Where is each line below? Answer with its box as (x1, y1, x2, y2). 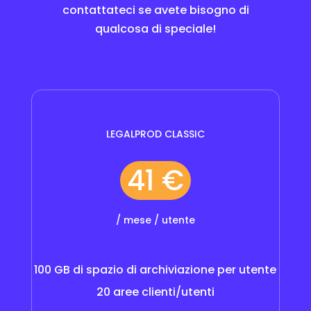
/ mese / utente (115, 212, 195, 227)
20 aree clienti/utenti (96, 283, 215, 300)
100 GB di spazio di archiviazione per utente (34, 261, 277, 278)
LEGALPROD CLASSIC (106, 126, 205, 141)
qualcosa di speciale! (95, 20, 216, 37)
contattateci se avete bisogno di (62, 1, 249, 18)
